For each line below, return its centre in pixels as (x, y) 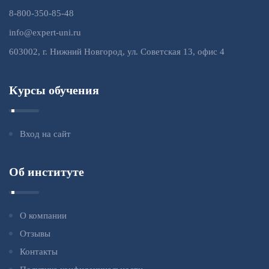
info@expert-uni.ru (45, 32)
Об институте (47, 171)
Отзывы (35, 233)
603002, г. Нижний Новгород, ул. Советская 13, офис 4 (117, 51)
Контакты (39, 251)
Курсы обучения (54, 90)
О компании (43, 215)
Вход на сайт (45, 134)
